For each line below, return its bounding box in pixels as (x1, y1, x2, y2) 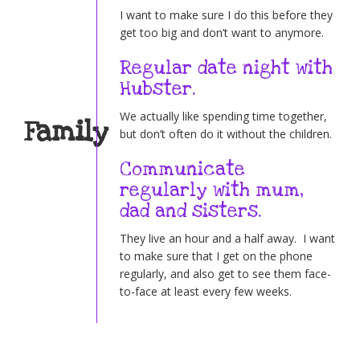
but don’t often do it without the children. (119, 126, 332, 142)
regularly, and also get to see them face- (119, 266, 331, 282)
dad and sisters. (119, 199, 262, 224)
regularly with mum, (119, 178, 304, 203)
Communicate (119, 157, 245, 182)
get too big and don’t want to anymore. (119, 25, 324, 41)
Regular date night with (119, 56, 333, 81)
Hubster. (119, 77, 196, 102)
